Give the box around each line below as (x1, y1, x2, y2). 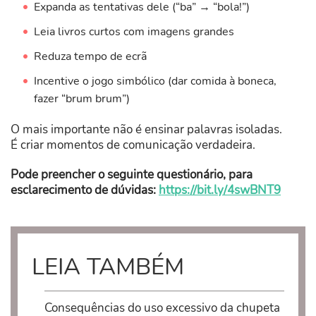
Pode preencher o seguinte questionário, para (11, 166, 253, 183)
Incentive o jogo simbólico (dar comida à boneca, (33, 73, 276, 90)
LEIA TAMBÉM (32, 251, 184, 284)
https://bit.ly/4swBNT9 (159, 182, 281, 199)
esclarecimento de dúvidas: (11, 182, 159, 199)
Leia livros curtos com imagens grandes (33, 24, 234, 40)
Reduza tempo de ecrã (33, 49, 147, 65)
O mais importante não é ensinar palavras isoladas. (11, 121, 282, 138)
